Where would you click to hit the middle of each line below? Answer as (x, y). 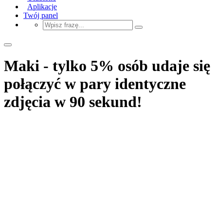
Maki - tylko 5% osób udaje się (107, 66)
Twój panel (41, 15)
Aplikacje (42, 6)
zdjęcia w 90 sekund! (73, 102)
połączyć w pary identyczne (95, 84)
